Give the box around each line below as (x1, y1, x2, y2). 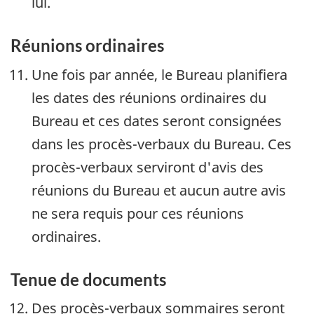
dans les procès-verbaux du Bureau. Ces (32, 134, 292, 153)
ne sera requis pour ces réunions (32, 203, 244, 223)
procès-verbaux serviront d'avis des (32, 157, 264, 177)
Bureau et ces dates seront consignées (32, 111, 282, 130)
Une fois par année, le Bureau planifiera (32, 64, 287, 84)
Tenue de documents (11, 268, 166, 289)
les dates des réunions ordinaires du (32, 88, 266, 107)
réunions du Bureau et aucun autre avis (32, 180, 286, 200)
